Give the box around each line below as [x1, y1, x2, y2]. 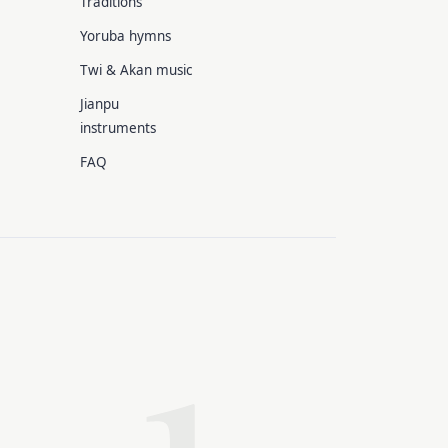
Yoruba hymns [79, 27, 171, 45]
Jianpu [79, 95, 119, 113]
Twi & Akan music [79, 61, 192, 79]
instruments [79, 119, 156, 137]
